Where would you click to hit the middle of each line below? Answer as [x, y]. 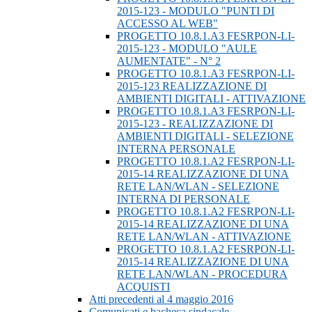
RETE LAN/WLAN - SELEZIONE [198, 187]
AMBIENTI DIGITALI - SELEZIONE [205, 136]
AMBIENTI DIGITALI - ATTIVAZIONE [211, 99]
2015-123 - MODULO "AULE [187, 49]
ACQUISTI [143, 287]
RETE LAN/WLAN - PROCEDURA [202, 274]
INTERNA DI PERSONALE [184, 199]
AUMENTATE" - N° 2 [169, 61]
